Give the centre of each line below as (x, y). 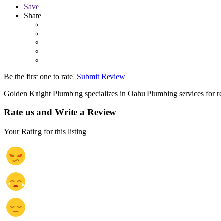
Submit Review (101, 76)
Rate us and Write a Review (60, 112)
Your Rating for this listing (45, 131)
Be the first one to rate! (39, 76)
